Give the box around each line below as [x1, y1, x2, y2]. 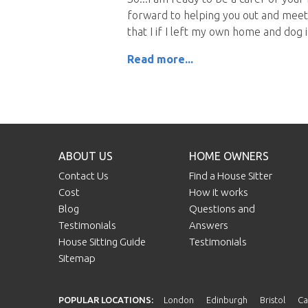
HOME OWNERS [189, 150, 269, 163]
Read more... [126, 53, 193, 66]
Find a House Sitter [189, 170, 273, 182]
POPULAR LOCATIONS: [58, 295, 154, 305]
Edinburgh [206, 295, 248, 305]
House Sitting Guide [58, 236, 146, 248]
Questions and [189, 203, 256, 215]
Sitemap [58, 252, 96, 265]
